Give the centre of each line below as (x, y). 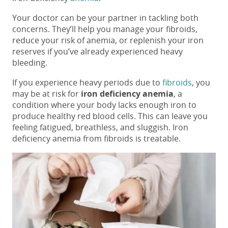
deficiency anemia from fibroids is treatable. (96, 139)
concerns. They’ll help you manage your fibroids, (105, 29)
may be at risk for (47, 94)
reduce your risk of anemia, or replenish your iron (108, 40)
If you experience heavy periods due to (86, 83)
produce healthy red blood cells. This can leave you (110, 116)
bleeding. (30, 63)
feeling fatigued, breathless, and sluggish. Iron (100, 127)
